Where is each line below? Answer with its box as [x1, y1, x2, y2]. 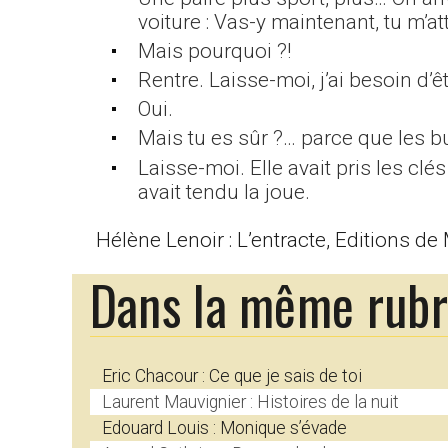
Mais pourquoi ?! [138, 38, 291, 63]
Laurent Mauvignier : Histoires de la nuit [101, 392, 399, 413]
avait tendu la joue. [138, 179, 310, 204]
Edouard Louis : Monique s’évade [101, 418, 347, 439]
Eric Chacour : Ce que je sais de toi [101, 366, 362, 387]
